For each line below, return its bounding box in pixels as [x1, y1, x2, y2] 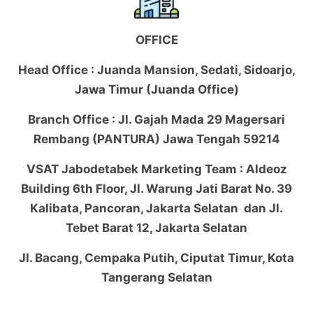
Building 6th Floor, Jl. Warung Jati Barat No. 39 [21, 181, 292, 196]
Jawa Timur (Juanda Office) [74, 82, 239, 96]
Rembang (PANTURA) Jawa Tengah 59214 [33, 131, 280, 146]
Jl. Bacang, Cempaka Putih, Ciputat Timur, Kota [19, 250, 294, 265]
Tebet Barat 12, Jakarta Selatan [66, 220, 247, 235]
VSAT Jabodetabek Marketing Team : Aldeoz [26, 161, 287, 176]
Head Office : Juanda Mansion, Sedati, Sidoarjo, [17, 62, 296, 77]
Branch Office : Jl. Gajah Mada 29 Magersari [28, 112, 285, 126]
